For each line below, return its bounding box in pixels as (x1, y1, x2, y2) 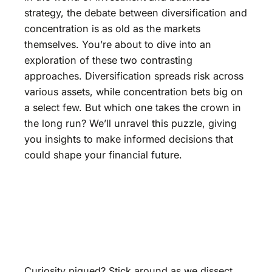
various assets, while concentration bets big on (24, 86, 243, 98)
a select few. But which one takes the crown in (24, 101, 241, 114)
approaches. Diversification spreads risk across (24, 70, 243, 83)
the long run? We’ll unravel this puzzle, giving (24, 117, 237, 130)
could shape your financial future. (24, 149, 182, 161)
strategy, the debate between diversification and (24, 7, 247, 19)
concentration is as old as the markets (24, 22, 200, 35)
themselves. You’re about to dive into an (24, 38, 211, 51)
